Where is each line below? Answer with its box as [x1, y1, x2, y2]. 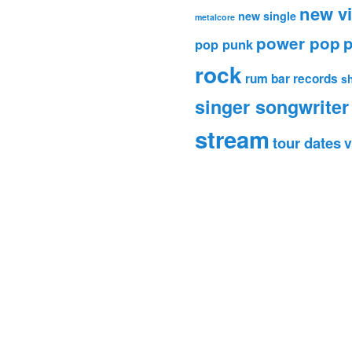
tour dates [273, 132, 341, 154]
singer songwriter [195, 93, 349, 120]
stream [195, 123, 269, 156]
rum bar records [245, 70, 338, 88]
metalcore [195, 11, 235, 24]
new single [238, 8, 296, 24]
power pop [256, 31, 340, 55]
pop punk [195, 35, 253, 54]
